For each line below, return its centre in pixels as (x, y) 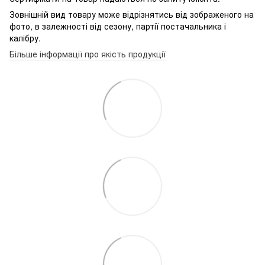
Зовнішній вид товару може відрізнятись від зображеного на (132, 14)
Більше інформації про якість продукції (88, 54)
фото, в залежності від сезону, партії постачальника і (118, 26)
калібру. (25, 38)
